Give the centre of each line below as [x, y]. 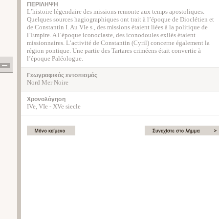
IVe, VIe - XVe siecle [54, 106]
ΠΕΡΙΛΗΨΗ [43, 4]
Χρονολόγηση [46, 99]
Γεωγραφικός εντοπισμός [62, 75]
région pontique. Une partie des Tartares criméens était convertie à [114, 51]
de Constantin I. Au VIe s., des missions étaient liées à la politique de [117, 27]
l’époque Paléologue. [55, 58]
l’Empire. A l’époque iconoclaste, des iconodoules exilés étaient [111, 35]
